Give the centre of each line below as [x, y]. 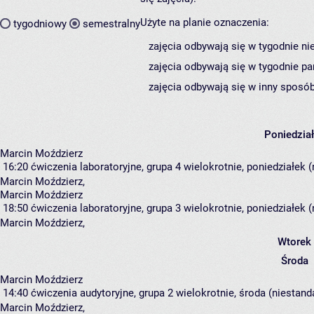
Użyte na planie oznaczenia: [205, 23]
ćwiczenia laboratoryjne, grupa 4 [106, 167]
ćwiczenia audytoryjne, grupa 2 [102, 293]
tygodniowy [40, 23]
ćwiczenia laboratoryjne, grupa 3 [106, 209]
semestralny [111, 23]
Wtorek [294, 242]
